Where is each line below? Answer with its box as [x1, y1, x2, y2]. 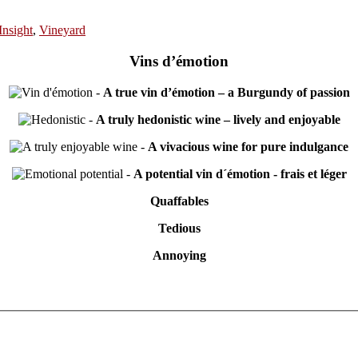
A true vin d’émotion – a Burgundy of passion [102, 85, 350, 99]
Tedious [157, 221, 201, 235]
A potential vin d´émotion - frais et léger [133, 166, 347, 181]
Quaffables [149, 193, 209, 208]
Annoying [152, 248, 206, 262]
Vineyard [39, 23, 86, 38]
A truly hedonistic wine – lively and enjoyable [95, 112, 340, 126]
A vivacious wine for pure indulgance [148, 139, 348, 153]
